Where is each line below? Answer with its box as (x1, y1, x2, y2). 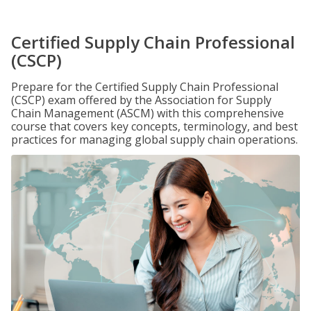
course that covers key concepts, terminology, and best (11, 119, 298, 134)
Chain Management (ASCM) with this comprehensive (11, 106, 284, 121)
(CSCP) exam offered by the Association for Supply (11, 92, 271, 108)
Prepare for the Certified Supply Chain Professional (11, 79, 278, 94)
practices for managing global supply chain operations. (11, 132, 298, 147)
